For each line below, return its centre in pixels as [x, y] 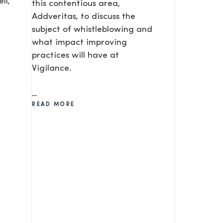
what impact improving [79, 43]
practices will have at [75, 56]
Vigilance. [52, 69]
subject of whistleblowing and [92, 30]
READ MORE [54, 105]
